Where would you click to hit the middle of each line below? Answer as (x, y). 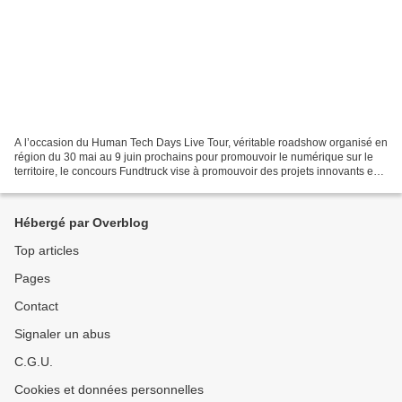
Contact (36, 306)
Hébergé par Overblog (82, 223)
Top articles (47, 250)
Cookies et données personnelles (109, 389)
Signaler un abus (62, 334)
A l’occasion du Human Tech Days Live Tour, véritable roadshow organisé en (201, 142)
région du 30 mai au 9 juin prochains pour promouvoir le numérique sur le (194, 157)
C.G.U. (34, 362)
